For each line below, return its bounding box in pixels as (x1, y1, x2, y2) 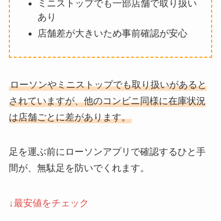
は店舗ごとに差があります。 (8, 111, 131, 122)
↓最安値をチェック (8, 197, 89, 208)
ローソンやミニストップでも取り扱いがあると (9, 79, 207, 90)
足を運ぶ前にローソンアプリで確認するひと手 (8, 147, 206, 157)
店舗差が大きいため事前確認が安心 (37, 28, 188, 39)
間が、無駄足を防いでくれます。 (8, 163, 149, 174)
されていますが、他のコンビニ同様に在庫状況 (8, 95, 206, 106)
